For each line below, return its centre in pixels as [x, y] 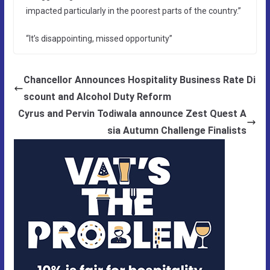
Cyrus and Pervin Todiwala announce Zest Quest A [133, 113]
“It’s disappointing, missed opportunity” [99, 38]
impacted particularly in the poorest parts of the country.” [133, 11]
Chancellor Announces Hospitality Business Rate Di [139, 80]
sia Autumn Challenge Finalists [177, 130]
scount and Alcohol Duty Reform [97, 96]
